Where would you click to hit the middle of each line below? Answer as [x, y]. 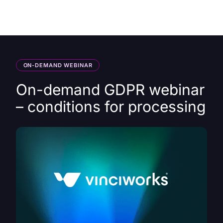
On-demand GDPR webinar [110, 90]
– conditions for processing [111, 107]
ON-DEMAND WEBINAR [58, 65]
